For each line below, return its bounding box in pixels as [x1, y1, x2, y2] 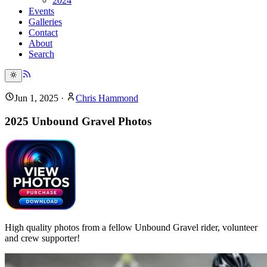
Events [29, 5, 54, 16]
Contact [29, 27, 58, 38]
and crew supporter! [5, 233, 80, 244]
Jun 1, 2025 [14, 92, 58, 103]
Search [29, 48, 54, 59]
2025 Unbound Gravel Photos [5, 114, 151, 128]
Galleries [29, 16, 62, 27]
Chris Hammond [76, 92, 138, 103]
